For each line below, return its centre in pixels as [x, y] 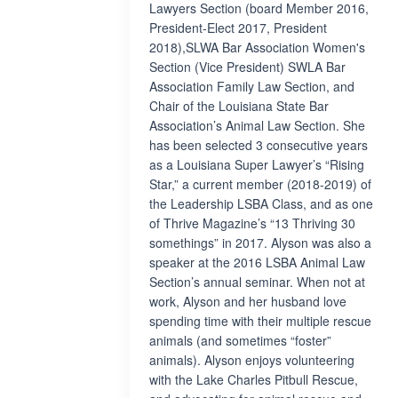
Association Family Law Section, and [252, 86]
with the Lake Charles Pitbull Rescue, [254, 379]
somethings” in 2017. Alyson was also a [260, 243]
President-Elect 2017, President [238, 28]
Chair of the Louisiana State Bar [239, 106]
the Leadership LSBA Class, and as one [261, 203]
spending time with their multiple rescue [260, 321]
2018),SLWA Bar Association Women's [257, 47]
